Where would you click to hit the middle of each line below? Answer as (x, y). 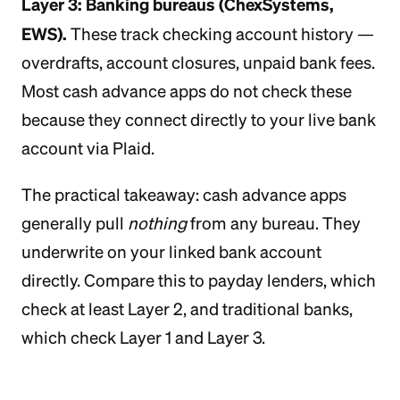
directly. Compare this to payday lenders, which (199, 280)
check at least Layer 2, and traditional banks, (187, 309)
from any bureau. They (274, 223)
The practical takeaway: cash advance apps (184, 195)
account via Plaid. (88, 148)
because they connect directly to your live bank (199, 120)
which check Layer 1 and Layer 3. (143, 337)
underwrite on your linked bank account (171, 252)
